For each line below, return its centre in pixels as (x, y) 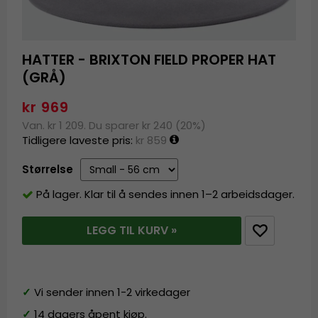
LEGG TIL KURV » (131, 231)
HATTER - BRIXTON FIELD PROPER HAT (149, 59)
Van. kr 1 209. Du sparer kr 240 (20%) (114, 125)
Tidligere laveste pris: (79, 140)
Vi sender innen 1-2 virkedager (111, 292)
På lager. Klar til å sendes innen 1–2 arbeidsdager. (166, 194)
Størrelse (48, 169)
